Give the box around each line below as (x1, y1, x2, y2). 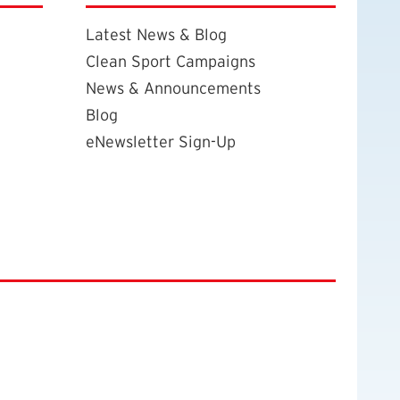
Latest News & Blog (86, 24, 227, 44)
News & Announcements (86, 78, 261, 97)
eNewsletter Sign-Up (86, 131, 236, 151)
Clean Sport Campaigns (86, 51, 255, 71)
